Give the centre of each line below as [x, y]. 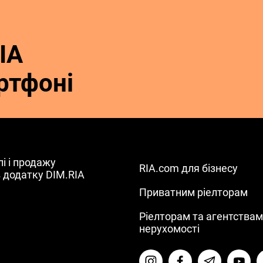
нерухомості [170, 229]
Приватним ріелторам [194, 193]
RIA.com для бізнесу [189, 168]
